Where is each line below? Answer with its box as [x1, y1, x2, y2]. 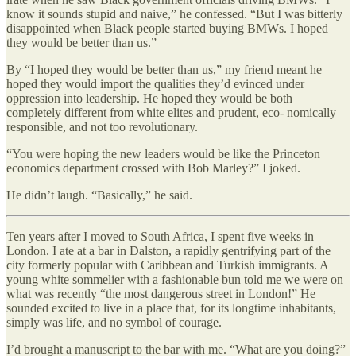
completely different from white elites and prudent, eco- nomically [6, 105, 336, 119]
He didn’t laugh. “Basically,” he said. [6, 188, 192, 202]
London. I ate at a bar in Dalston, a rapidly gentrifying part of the [6, 243, 331, 257]
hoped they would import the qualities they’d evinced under [6, 76, 304, 91]
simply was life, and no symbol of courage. [6, 315, 222, 329]
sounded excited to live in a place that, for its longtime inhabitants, [6, 300, 336, 315]
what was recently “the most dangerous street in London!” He [6, 286, 315, 300]
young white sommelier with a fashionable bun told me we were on [6, 272, 343, 286]
